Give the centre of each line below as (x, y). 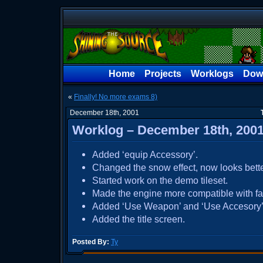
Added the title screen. (139, 219)
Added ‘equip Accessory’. (145, 154)
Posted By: (91, 242)
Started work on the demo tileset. (160, 180)
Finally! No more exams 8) (116, 97)
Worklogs (212, 74)
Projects (163, 74)
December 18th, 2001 (104, 113)
